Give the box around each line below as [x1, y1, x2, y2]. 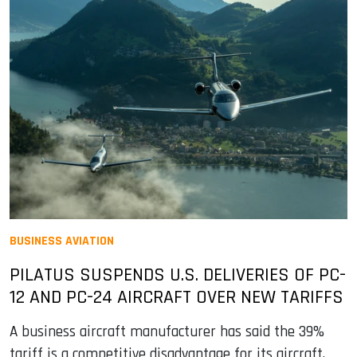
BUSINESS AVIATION [10, 232, 114, 249]
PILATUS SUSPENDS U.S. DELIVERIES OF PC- [10, 262, 346, 287]
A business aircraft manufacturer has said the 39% [10, 321, 324, 342]
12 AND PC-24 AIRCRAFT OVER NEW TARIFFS [10, 284, 343, 309]
